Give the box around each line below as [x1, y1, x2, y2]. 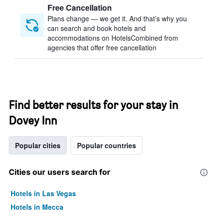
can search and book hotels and [47, 23, 146, 33]
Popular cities [15, 140, 61, 150]
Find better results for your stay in [9, 98, 178, 112]
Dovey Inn [9, 113, 57, 127]
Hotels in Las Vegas [11, 188, 76, 198]
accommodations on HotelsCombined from [47, 33, 178, 43]
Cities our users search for [9, 167, 110, 177]
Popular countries [77, 140, 136, 150]
